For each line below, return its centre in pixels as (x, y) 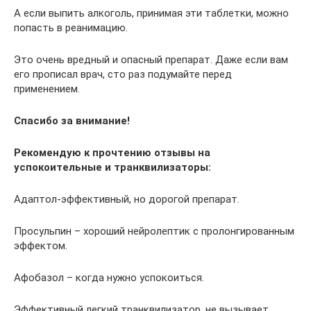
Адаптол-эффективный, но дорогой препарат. (127, 199)
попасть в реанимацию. (71, 28)
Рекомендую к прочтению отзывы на (112, 153)
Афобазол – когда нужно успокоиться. (109, 278)
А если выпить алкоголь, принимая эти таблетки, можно (151, 13)
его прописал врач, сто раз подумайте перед (123, 74)
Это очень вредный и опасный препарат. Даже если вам (151, 60)
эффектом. (41, 246)
